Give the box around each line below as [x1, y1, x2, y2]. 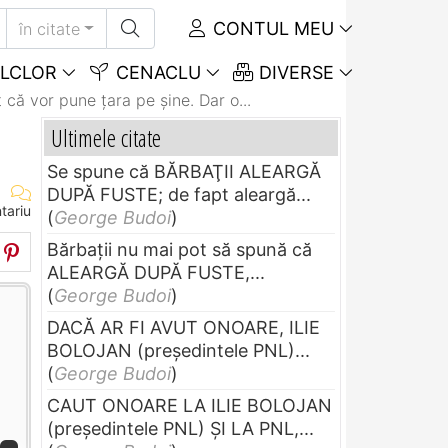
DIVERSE [254, 62, 334, 83]
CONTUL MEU [208, 18, 334, 39]
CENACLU [110, 62, 201, 83]
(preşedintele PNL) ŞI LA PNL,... [47, 417, 314, 439]
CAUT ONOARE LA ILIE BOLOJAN [47, 394, 332, 416]
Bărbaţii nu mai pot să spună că [47, 238, 312, 260]
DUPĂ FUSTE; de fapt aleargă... [47, 183, 311, 205]
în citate [19, 18, 81, 39]
